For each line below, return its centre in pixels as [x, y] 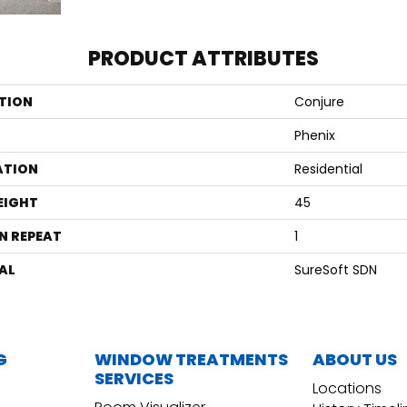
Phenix [315, 136]
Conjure [319, 102]
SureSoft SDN [336, 270]
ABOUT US [355, 360]
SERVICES [134, 379]
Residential [328, 169]
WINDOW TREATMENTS [191, 360]
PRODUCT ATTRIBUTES [203, 59]
